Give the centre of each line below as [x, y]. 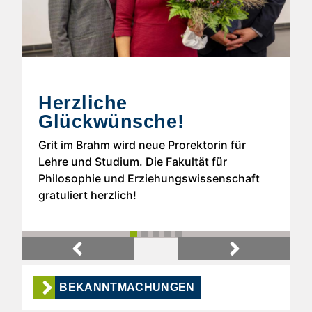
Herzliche [83, 103]
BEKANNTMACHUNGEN [127, 287]
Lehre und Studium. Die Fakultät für [133, 162]
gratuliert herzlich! [87, 195]
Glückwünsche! [111, 122]
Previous [100, 256]
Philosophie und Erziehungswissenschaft [149, 179]
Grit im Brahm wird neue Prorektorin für [142, 145]
